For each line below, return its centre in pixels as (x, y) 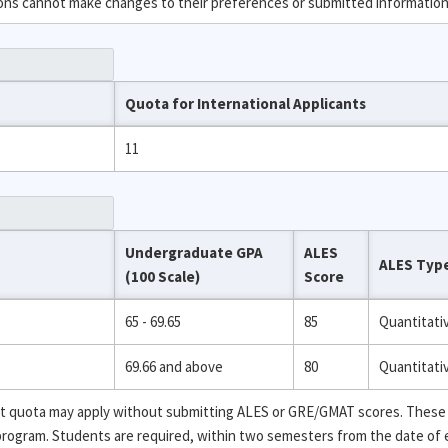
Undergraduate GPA (194, 252)
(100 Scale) (162, 276)
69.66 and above (174, 366)
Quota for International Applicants (245, 103)
